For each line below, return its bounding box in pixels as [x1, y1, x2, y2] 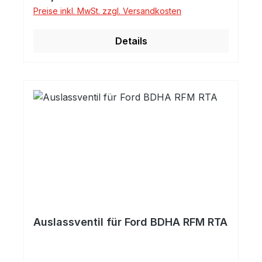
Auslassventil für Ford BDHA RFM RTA [33, 216, 227, 228]
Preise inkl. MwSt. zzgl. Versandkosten [33, 6, 181, 16]
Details [115, 35, 147, 47]
